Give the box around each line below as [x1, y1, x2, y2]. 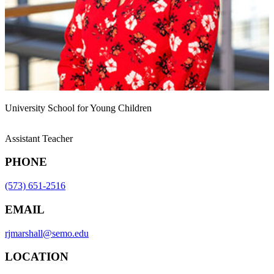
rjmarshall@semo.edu [5, 228, 89, 239]
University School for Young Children [5, 102, 152, 113]
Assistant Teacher [5, 133, 73, 144]
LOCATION [5, 250, 68, 264]
